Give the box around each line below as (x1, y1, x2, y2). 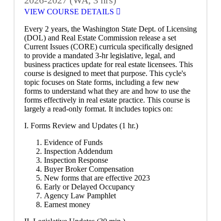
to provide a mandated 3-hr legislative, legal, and (24, 51, 175, 60)
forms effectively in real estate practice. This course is (24, 95, 190, 104)
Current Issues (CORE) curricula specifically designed (24, 42, 193, 51)
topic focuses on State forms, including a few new (24, 77, 179, 86)
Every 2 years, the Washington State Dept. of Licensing (24, 24, 197, 33)
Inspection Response (44, 155, 108, 164)
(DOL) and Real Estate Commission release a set (24, 33, 176, 42)
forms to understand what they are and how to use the (24, 86, 190, 95)
